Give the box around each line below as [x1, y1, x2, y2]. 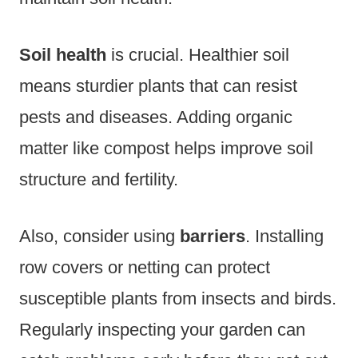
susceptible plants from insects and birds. [19, 288, 336, 308]
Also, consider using [19, 225, 180, 246]
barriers [180, 225, 245, 246]
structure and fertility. [19, 169, 178, 189]
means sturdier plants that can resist [19, 75, 297, 96]
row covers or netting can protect [19, 257, 270, 277]
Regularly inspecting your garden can [19, 319, 305, 340]
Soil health [19, 44, 106, 65]
